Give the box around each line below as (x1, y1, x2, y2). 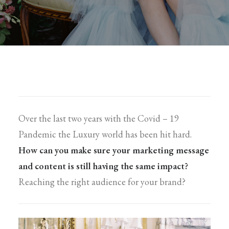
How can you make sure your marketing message (18, 144, 209, 156)
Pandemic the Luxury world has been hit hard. (18, 128, 192, 140)
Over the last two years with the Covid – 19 (18, 112, 179, 124)
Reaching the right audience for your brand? (18, 176, 186, 188)
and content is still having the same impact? (18, 160, 188, 172)
